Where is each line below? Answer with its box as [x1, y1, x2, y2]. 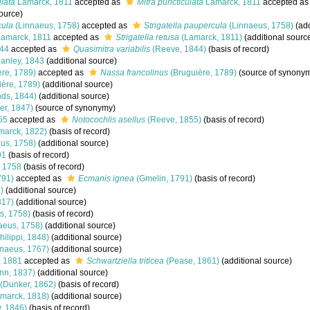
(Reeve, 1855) [145, 115, 201, 125]
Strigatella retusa [116, 33, 179, 42]
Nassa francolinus [100, 68, 168, 77]
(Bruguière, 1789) [168, 68, 237, 77]
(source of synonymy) [33, 103, 116, 113]
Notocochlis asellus [72, 115, 145, 125]
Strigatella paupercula [144, 21, 227, 30]
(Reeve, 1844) [150, 44, 206, 54]
